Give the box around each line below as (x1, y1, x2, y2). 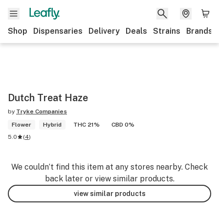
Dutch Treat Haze (8, 92, 88, 104)
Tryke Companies (16, 108, 67, 115)
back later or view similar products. (44, 174, 175, 183)
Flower (12, 121, 31, 128)
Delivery (88, 26, 120, 36)
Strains (153, 26, 180, 36)
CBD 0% (111, 121, 134, 128)
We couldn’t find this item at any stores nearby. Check (11, 162, 208, 172)
